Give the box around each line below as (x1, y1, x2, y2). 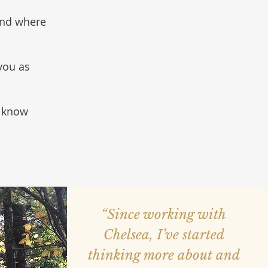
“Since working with (101, 206, 226, 223)
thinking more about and (87, 247, 240, 263)
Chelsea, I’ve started (103, 227, 224, 243)
